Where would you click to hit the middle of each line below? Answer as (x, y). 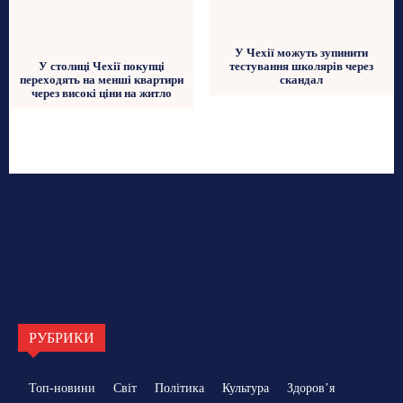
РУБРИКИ (62, 337)
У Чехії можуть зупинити (301, 52)
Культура (246, 388)
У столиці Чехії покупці (102, 67)
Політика (179, 388)
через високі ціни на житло (102, 94)
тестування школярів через (301, 66)
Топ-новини (62, 388)
